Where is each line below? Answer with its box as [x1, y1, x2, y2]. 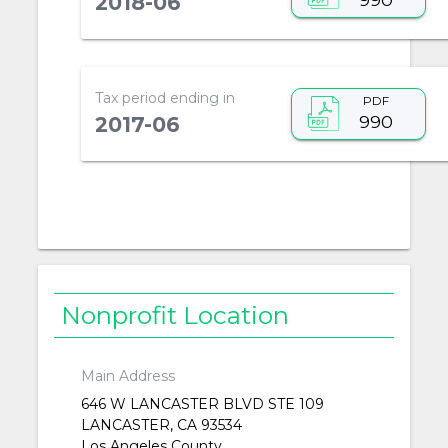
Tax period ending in [94, 88, 235, 107]
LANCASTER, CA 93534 [80, 416, 242, 435]
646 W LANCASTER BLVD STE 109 [80, 395, 324, 414]
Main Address [80, 367, 175, 386]
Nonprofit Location [61, 299, 290, 330]
